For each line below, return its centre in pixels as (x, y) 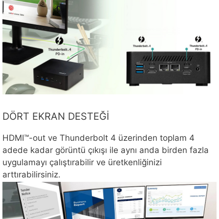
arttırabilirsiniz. (32, 175)
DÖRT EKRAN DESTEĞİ (56, 117)
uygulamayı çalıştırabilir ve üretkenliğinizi (82, 163)
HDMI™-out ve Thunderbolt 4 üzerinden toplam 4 (99, 138)
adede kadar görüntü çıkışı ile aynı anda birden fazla (106, 150)
